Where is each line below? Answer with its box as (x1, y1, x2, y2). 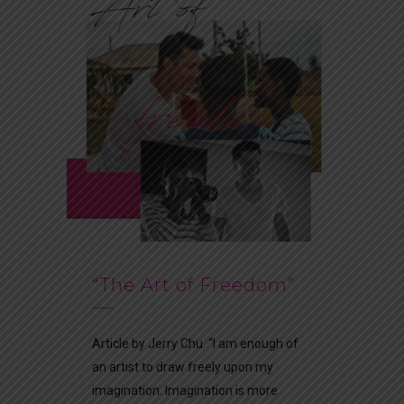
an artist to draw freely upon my (92, 360, 273, 375)
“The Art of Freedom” (92, 274, 295, 297)
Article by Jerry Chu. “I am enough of (92, 336, 298, 352)
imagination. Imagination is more (92, 383, 278, 399)
